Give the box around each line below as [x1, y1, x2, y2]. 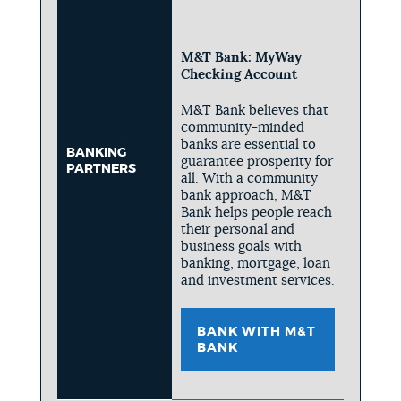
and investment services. [180, 273, 335, 287]
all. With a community [180, 171, 318, 185]
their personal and [180, 222, 294, 236]
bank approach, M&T [180, 188, 311, 202]
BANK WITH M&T [196, 325, 316, 338]
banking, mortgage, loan [180, 256, 330, 270]
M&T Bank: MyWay [180, 50, 302, 64]
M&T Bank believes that [180, 103, 328, 117]
